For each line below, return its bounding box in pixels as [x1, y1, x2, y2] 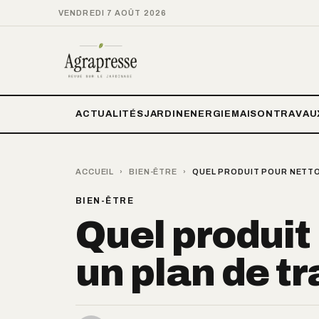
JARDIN [143, 108, 184, 119]
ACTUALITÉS [75, 108, 144, 119]
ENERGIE [183, 108, 231, 119]
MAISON [231, 108, 273, 119]
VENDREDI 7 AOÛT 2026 [58, 9, 167, 17]
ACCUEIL [75, 167, 115, 176]
